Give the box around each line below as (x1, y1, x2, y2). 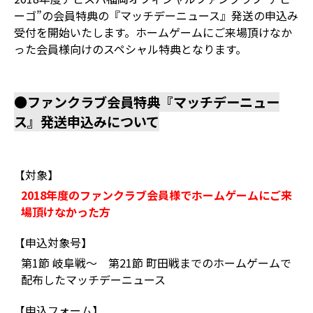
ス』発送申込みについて (14, 112, 159, 131)
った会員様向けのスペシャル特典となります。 (14, 41, 247, 57)
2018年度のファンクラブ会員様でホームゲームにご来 (21, 187, 292, 203)
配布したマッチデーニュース (21, 271, 166, 288)
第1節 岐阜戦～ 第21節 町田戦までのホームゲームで (21, 254, 291, 271)
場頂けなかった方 (21, 203, 110, 220)
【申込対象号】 (14, 234, 92, 251)
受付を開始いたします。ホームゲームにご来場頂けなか (14, 24, 292, 41)
